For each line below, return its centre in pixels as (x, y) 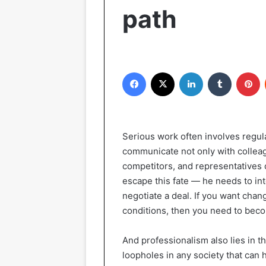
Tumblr (243, 72)
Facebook (164, 72)
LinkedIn (218, 72)
